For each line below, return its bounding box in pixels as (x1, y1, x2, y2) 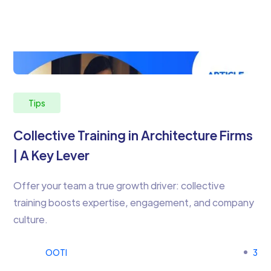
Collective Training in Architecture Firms (13, 127, 253, 143)
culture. (13, 213, 48, 226)
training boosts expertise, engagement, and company (13, 196, 255, 209)
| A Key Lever (13, 147, 90, 163)
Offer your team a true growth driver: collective (13, 179, 226, 192)
